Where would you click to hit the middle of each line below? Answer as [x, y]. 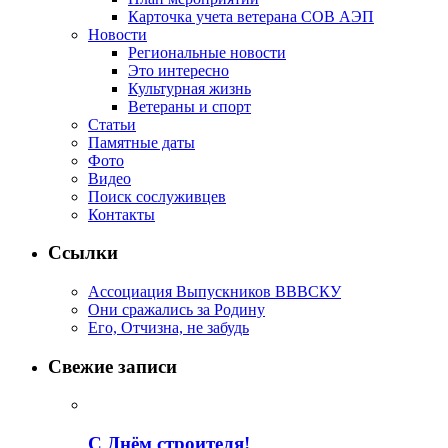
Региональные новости [207, 52]
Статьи [112, 124]
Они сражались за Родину [176, 310]
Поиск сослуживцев [157, 196]
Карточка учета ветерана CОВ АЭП [251, 16]
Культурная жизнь [189, 88]
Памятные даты [141, 142]
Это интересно [178, 70]
